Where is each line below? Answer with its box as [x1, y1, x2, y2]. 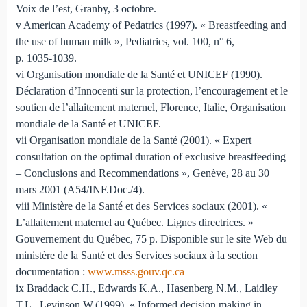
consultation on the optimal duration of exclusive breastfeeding [15, 151, 286, 163]
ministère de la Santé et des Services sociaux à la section [15, 249, 258, 262]
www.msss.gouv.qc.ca [87, 266, 184, 278]
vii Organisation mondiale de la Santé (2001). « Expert [15, 134, 251, 147]
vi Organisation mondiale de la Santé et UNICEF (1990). [15, 69, 262, 81]
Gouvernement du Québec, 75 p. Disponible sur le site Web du [15, 233, 287, 245]
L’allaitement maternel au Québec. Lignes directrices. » [15, 217, 254, 229]
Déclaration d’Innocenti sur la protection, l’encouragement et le [15, 85, 288, 97]
